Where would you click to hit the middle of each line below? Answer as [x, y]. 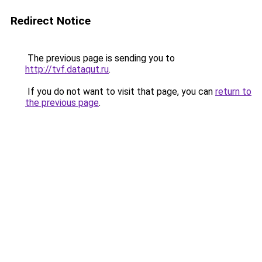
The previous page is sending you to [100, 58]
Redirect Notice [51, 21]
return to [233, 92]
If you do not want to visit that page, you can [120, 92]
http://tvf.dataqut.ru [67, 69]
